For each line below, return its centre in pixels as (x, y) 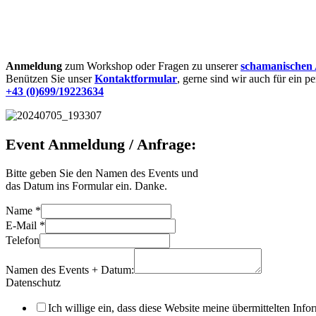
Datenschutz (33, 282)
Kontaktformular (136, 79)
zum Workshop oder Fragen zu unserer (151, 66)
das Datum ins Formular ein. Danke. (86, 186)
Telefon (23, 240)
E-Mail (23, 225)
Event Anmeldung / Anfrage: (101, 145)
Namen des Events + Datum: (70, 269)
